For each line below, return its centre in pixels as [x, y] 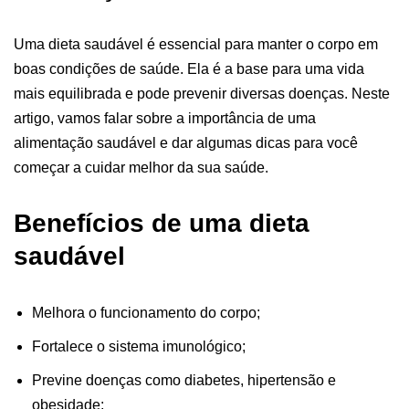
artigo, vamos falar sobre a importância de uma [165, 118]
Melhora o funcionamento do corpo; [146, 313]
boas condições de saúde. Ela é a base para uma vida [189, 69]
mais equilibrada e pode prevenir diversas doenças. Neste [202, 94]
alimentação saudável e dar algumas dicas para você [186, 143]
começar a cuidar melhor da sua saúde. [141, 168]
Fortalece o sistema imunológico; [139, 346]
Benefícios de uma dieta [162, 223]
